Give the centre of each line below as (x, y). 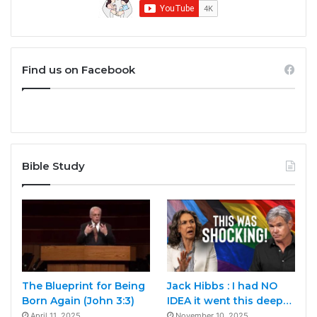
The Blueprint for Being (83, 286)
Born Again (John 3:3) (78, 301)
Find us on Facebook (79, 70)
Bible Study (53, 166)
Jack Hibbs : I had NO (222, 286)
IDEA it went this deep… (229, 301)
